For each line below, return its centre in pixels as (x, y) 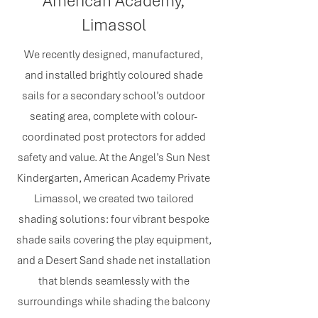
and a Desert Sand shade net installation (114, 261)
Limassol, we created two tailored (114, 199)
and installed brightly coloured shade (114, 75)
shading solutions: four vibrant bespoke (114, 219)
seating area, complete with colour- (114, 116)
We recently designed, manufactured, (114, 55)
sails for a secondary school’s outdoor (114, 96)
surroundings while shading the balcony (114, 302)
